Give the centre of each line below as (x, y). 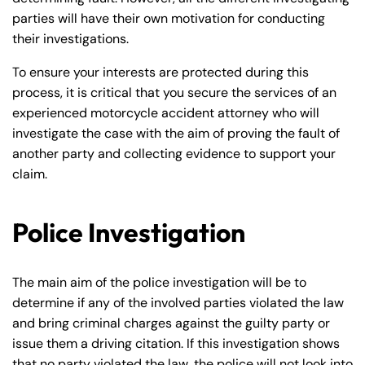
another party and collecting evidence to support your (174, 154)
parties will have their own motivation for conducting (169, 18)
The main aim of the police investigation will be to (159, 282)
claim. (30, 174)
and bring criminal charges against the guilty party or (171, 323)
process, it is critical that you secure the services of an (174, 92)
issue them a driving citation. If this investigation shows (176, 343)
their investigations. (70, 39)
